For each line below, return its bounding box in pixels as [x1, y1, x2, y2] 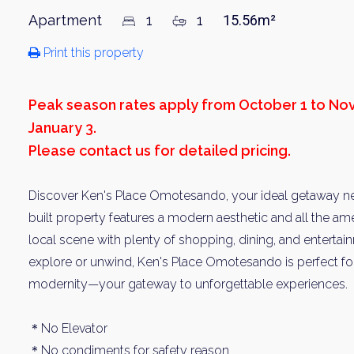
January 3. [28, 119, 96, 136]
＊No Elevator [28, 321, 107, 336]
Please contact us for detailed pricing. [28, 142, 291, 159]
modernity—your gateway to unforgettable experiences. [28, 277, 348, 292]
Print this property [40, 45, 144, 60]
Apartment [28, 12, 106, 28]
